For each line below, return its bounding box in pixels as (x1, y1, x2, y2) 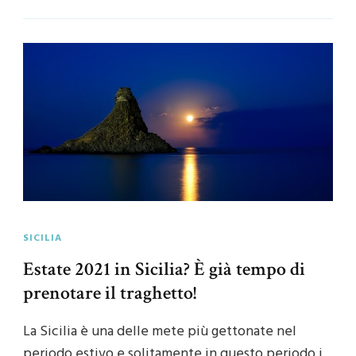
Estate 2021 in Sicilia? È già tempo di (23, 256, 305, 281)
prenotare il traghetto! (23, 280, 196, 305)
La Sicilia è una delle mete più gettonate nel (23, 319, 296, 343)
